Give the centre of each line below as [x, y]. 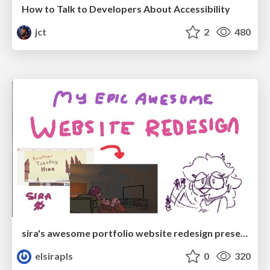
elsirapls [53, 256]
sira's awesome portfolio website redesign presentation [244, 233]
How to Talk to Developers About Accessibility [126, 8]
